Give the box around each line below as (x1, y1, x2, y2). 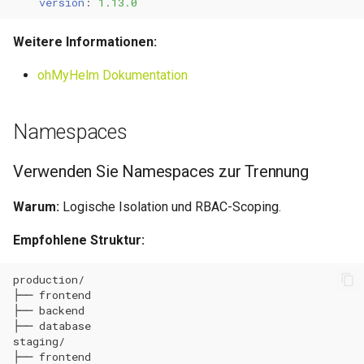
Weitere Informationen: (13, 34, 157, 50)
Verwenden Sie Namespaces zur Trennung (13, 162, 309, 181)
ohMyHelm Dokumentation (37, 67, 188, 83)
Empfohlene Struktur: (13, 232, 145, 248)
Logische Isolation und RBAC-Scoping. (59, 199, 281, 214)
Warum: (13, 199, 59, 214)
